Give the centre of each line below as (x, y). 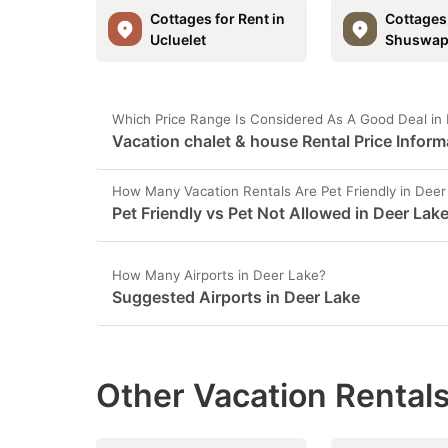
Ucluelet (178, 39)
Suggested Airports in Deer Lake (236, 296)
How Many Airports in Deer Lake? (219, 274)
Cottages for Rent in (217, 18)
